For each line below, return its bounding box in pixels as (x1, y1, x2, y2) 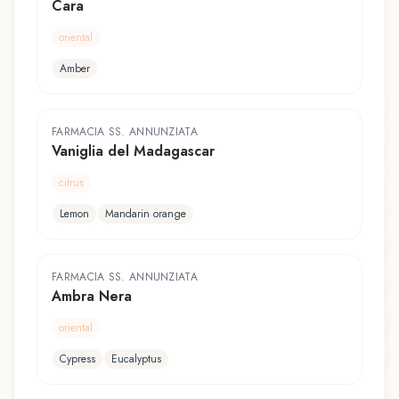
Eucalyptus (111, 350, 161, 367)
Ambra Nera (52, 285, 132, 306)
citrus (59, 174, 84, 191)
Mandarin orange (105, 205, 186, 222)
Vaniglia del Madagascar (52, 140, 215, 161)
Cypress (60, 350, 95, 367)
